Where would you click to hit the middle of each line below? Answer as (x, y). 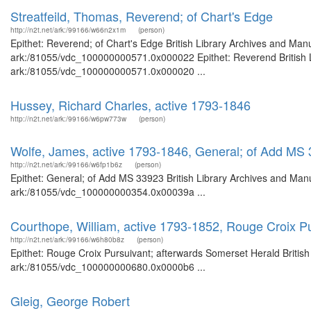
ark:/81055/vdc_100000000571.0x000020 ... (108, 71)
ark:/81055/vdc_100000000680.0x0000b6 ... (108, 267)
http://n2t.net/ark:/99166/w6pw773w (68, 119)
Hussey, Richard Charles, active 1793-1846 (131, 105)
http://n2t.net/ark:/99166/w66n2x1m (68, 30)
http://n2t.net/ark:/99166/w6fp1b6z (66, 165)
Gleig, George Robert (70, 301)
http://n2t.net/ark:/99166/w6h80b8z (67, 239)
